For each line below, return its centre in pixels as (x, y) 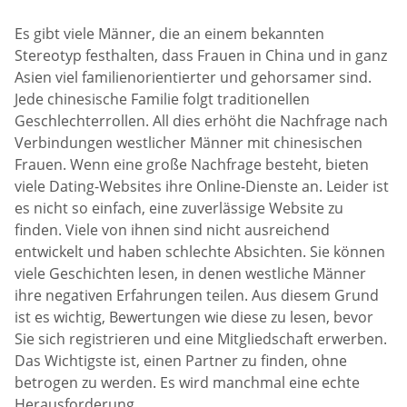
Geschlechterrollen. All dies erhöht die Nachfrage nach (201, 121)
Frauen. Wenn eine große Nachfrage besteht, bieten (192, 165)
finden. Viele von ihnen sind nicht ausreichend (172, 230)
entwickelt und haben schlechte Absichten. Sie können (200, 252)
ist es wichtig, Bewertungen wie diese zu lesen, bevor (194, 318)
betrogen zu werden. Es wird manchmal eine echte (187, 383)
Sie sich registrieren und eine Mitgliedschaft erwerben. (201, 339)
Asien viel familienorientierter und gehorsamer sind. (193, 78)
